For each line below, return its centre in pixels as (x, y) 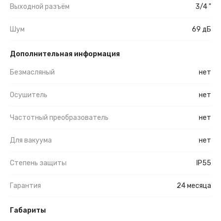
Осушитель (29, 95)
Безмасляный (32, 72)
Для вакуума (31, 140)
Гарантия (25, 185)
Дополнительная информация (65, 54)
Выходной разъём (40, 6)
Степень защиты (38, 163)
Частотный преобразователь (59, 117)
